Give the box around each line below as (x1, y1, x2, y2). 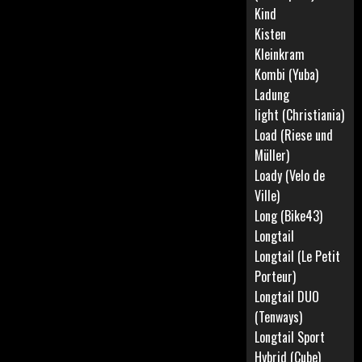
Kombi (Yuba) (255, 65, 319, 84)
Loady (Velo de (255, 166, 326, 185)
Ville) (255, 186, 280, 205)
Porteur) (255, 267, 297, 286)
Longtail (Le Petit (255, 246, 341, 266)
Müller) (255, 145, 290, 165)
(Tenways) (255, 307, 303, 326)
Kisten (255, 24, 287, 44)
